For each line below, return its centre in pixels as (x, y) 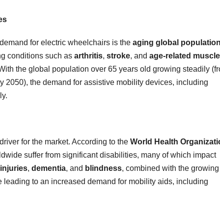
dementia (49, 168)
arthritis (88, 55)
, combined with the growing (170, 168)
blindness (103, 168)
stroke (118, 55)
